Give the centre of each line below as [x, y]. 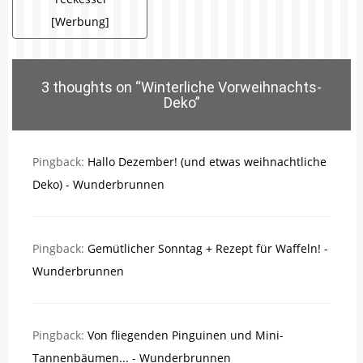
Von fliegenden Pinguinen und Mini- [186, 335]
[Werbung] [80, 22]
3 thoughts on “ [91, 88]
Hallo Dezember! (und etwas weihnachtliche [207, 162]
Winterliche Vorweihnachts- [231, 88]
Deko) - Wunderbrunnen [98, 185]
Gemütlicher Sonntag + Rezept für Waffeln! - [208, 249]
